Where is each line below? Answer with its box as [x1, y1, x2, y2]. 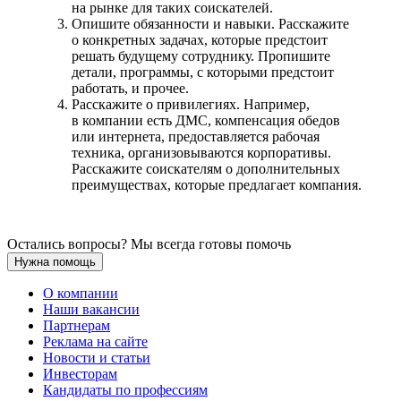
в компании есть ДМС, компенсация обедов [72, 112, 340, 128]
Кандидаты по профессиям [43, 381, 208, 397]
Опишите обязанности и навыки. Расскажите [72, 15, 349, 31]
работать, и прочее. [72, 80, 189, 96]
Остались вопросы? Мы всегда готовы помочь [7, 235, 291, 252]
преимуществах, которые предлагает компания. [72, 176, 362, 192]
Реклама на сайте [43, 333, 148, 349]
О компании [43, 285, 118, 301]
